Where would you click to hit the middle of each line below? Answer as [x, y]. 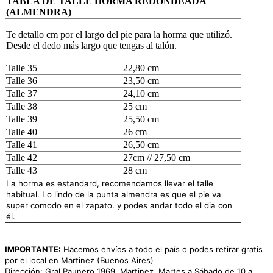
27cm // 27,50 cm [157, 158]
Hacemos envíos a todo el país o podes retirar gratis [162, 250]
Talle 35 [22, 68]
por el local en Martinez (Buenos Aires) [80, 261]
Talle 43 [22, 171]
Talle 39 [22, 119]
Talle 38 [22, 107]
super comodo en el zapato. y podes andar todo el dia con [119, 206]
